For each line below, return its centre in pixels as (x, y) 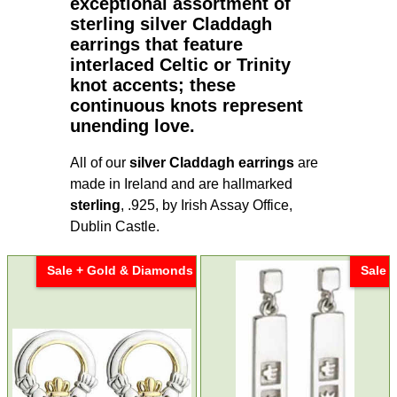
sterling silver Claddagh (171, 23)
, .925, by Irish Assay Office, (206, 205)
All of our (100, 162)
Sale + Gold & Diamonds (120, 270)
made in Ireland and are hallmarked (181, 183)
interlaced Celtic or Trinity (180, 64)
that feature (191, 44)
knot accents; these (153, 85)
